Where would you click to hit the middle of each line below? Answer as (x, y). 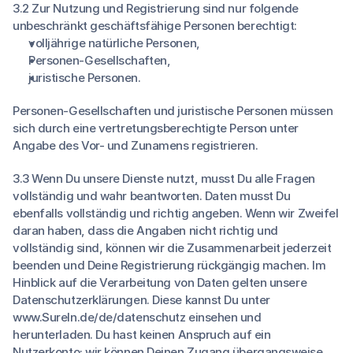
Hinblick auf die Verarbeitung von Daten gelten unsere (160, 282)
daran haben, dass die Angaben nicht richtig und (145, 230)
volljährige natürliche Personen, (114, 43)
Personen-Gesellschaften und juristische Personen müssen (173, 111)
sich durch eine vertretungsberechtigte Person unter (156, 128)
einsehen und (223, 317)
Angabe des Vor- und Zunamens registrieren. (136, 145)
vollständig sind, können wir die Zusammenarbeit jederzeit (172, 248)
